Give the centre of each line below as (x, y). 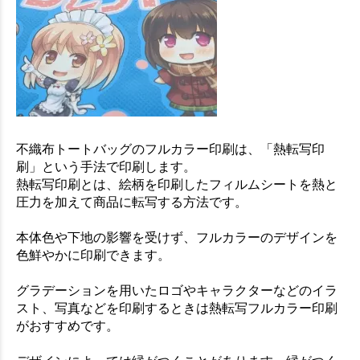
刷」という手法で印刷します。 (106, 167)
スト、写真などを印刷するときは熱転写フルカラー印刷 (177, 309)
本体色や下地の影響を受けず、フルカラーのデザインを (177, 238)
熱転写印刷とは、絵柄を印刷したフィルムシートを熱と (177, 185)
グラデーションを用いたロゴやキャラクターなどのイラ (177, 291)
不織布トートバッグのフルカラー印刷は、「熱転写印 (170, 149)
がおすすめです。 (67, 326)
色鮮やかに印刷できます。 (93, 256)
